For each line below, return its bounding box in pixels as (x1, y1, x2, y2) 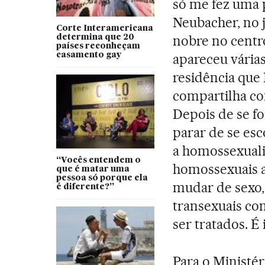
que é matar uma (56, 164, 130, 173)
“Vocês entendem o (56, 156, 141, 164)
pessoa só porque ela (56, 173, 148, 182)
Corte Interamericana (56, 24, 153, 33)
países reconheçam (56, 41, 140, 50)
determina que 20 (56, 33, 134, 41)
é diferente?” (56, 182, 114, 191)
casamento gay (56, 50, 121, 59)
